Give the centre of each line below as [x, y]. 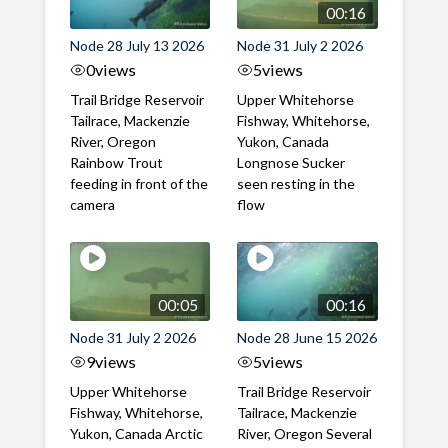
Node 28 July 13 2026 [136, 46]
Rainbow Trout [116, 163]
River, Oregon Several [305, 434]
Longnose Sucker [291, 163]
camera [92, 205]
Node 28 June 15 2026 [307, 338]
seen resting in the [296, 184]
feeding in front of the [138, 184]
